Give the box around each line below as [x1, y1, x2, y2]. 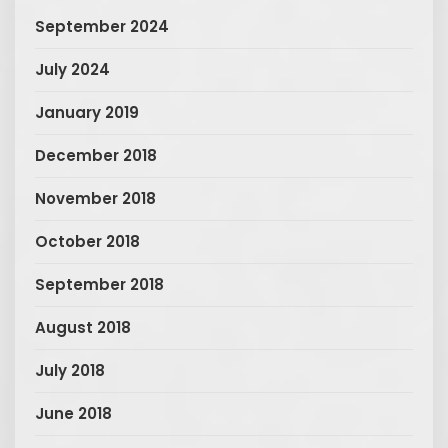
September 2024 [35, 16, 169, 38]
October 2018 [35, 231, 140, 253]
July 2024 [35, 59, 110, 81]
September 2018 [35, 274, 164, 296]
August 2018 [35, 317, 131, 339]
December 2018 [35, 145, 157, 167]
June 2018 [35, 403, 112, 425]
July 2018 [35, 360, 105, 382]
